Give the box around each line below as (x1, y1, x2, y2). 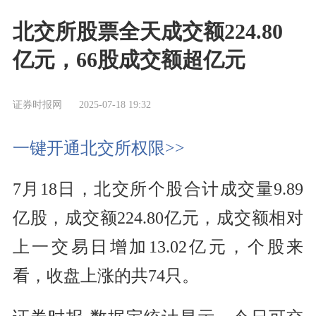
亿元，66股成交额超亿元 (12, 48, 245, 72)
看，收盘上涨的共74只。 (12, 267, 199, 286)
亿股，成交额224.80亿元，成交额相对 (12, 209, 304, 228)
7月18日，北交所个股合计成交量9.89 (12, 180, 304, 199)
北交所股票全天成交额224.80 (12, 20, 283, 44)
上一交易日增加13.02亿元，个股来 (12, 238, 304, 257)
